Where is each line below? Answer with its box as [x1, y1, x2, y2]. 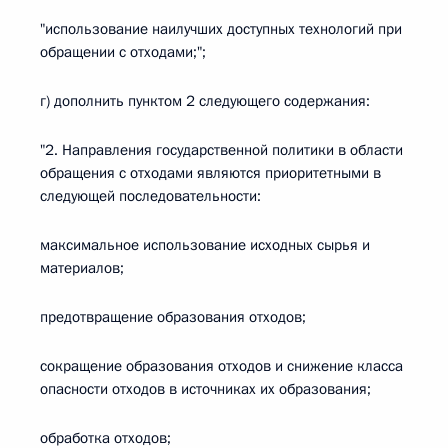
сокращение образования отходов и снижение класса [40, 356, 403, 376]
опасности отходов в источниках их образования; [40, 379, 371, 399]
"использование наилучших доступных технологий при [40, 19, 402, 39]
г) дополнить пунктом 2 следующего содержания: [40, 91, 370, 111]
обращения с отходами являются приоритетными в [40, 163, 381, 183]
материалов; [40, 258, 124, 278]
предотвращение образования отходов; [40, 307, 306, 327]
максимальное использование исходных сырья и [40, 235, 370, 255]
